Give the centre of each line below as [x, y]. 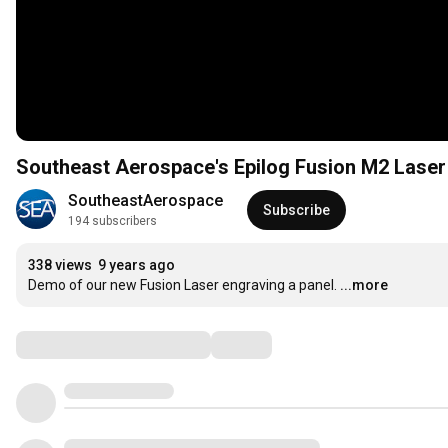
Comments [65, 344]
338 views [60, 265]
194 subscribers [112, 221]
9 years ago [136, 265]
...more [364, 285]
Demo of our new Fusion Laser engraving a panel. [182, 285]
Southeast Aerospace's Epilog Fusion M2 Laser [231, 167]
